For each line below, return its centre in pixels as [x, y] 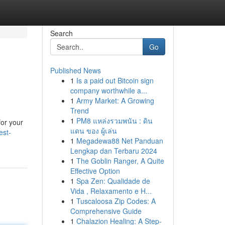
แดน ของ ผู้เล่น [93, 131]
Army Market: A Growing [115, 100]
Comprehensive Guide [106, 211]
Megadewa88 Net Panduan [120, 141]
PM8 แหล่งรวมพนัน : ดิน [114, 121]
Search [61, 33]
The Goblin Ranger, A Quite [120, 161]
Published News [75, 70]
